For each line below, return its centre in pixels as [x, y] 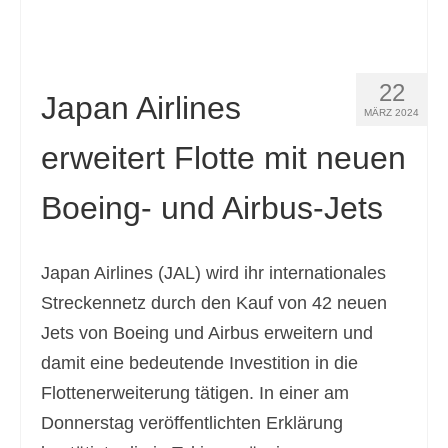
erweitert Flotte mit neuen [223, 158]
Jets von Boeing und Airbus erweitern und [207, 333]
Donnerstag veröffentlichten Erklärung [192, 423]
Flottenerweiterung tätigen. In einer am [195, 393]
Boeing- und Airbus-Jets [212, 208]
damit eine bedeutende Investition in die [199, 363]
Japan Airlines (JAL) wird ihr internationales [213, 273]
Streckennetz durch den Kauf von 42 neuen [214, 303]
